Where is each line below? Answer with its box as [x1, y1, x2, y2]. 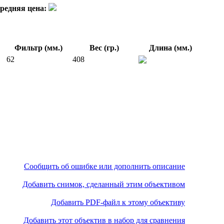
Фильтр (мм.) [14, 43, 62, 52]
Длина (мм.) [148, 43, 192, 52]
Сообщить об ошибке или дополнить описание [24, 161, 185, 170]
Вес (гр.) [89, 43, 119, 52]
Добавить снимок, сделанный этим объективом [22, 179, 185, 188]
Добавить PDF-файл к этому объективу [51, 197, 185, 206]
